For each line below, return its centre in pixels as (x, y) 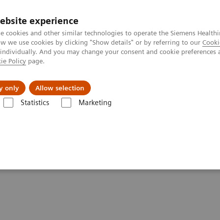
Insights (135, 81)
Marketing (95, 103)
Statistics (35, 103)
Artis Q (73, 112)
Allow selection (60, 88)
